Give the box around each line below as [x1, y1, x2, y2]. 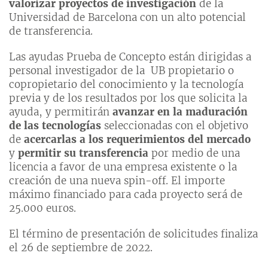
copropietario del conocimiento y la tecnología [9, 78, 243, 92]
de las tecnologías [9, 119, 101, 133]
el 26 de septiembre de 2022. [9, 241, 153, 255]
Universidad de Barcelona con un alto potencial [9, 11, 246, 25]
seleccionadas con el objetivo [101, 119, 248, 133]
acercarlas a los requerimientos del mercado [24, 133, 251, 147]
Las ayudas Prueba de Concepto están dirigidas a [9, 50, 251, 64]
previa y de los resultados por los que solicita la [9, 92, 247, 105]
